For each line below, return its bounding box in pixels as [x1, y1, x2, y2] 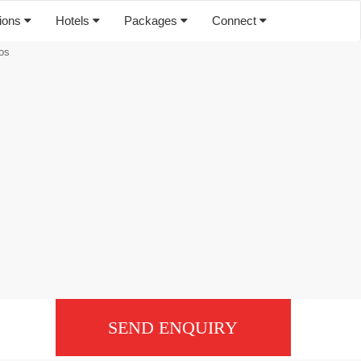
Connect [212, 14, 259, 27]
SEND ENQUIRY [108, 317, 239, 338]
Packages [124, 14, 180, 27]
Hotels [56, 14, 93, 27]
